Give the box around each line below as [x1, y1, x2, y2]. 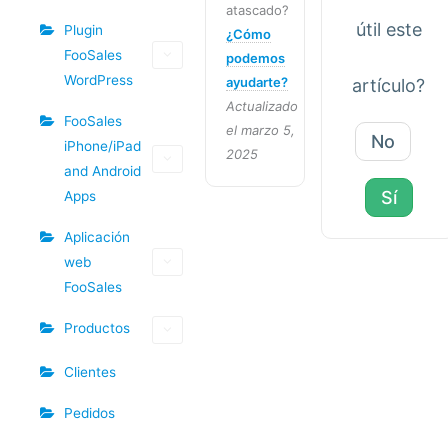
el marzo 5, [226, 122, 295, 139]
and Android [64, 162, 141, 179]
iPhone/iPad [64, 137, 141, 154]
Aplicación [64, 228, 130, 245]
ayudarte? [226, 74, 288, 91]
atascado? [226, 2, 289, 19]
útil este [355, 19, 422, 41]
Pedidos [64, 404, 115, 421]
